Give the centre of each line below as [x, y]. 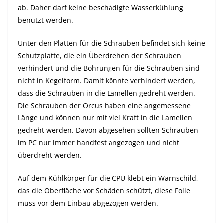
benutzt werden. [46, 20]
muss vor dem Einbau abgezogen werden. [88, 203]
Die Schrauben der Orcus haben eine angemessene [104, 106]
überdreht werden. [50, 155]
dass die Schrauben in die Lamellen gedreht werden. [107, 93]
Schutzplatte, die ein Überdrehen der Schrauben [100, 56]
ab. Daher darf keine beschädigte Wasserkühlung [101, 8]
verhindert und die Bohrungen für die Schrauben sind [109, 68]
